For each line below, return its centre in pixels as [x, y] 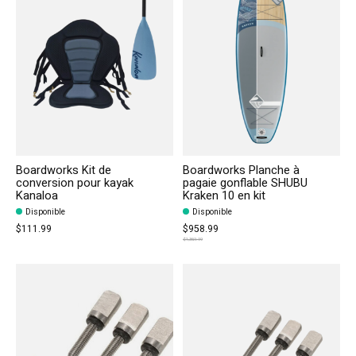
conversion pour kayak [75, 184]
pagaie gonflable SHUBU [245, 184]
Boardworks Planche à [241, 171]
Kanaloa [37, 196]
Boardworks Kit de [64, 171]
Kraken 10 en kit [224, 196]
